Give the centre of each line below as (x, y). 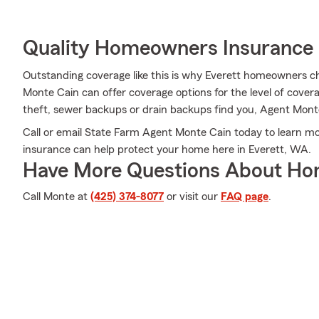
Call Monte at (57, 197)
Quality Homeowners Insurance (168, 48)
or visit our (192, 197)
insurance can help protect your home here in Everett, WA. (167, 150)
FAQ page (245, 197)
